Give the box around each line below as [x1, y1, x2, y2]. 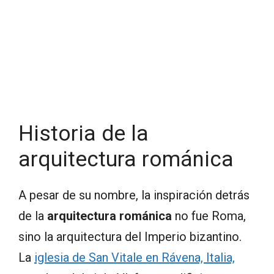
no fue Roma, [172, 209, 246, 224]
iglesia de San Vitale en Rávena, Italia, [34, 250, 235, 265]
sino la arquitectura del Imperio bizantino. [18, 229, 242, 245]
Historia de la [18, 121, 149, 147]
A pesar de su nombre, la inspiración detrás [18, 188, 250, 203]
